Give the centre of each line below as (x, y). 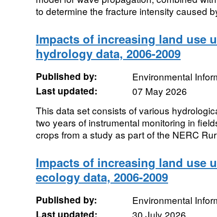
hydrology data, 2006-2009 (108, 53)
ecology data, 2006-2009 (102, 177)
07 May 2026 (159, 91)
